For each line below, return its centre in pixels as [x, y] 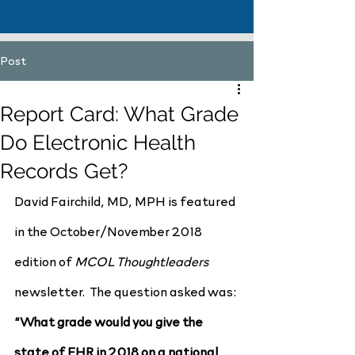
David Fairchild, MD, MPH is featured [126, 200]
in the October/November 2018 [109, 231]
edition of [44, 261]
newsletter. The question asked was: [126, 291]
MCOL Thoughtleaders [141, 261]
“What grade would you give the [110, 321]
